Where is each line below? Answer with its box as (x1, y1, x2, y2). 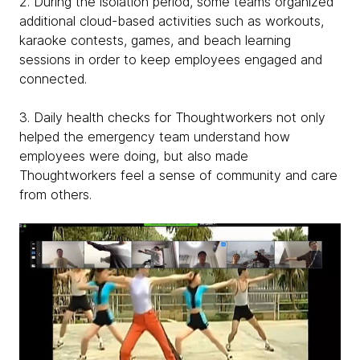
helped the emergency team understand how (19, 129, 290, 145)
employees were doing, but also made (19, 148, 248, 165)
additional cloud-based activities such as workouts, (19, 13, 324, 30)
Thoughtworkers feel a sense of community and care (19, 167, 337, 184)
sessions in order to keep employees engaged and (19, 51, 322, 68)
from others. (19, 186, 92, 203)
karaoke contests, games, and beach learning (19, 32, 291, 49)
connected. (19, 71, 87, 88)
